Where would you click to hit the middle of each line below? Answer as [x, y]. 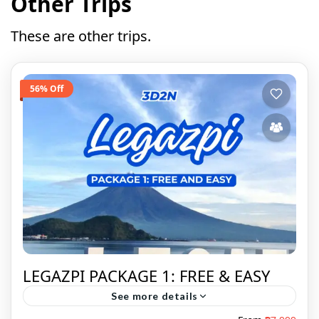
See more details [155, 296]
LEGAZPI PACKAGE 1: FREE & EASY [146, 276]
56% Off [47, 88]
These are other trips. [81, 36]
